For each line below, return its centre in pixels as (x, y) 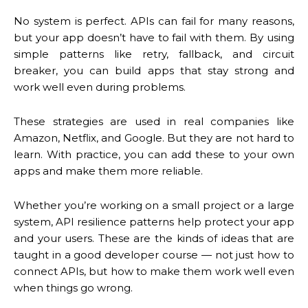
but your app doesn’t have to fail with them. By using (154, 37)
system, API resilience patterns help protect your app (154, 221)
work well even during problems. (100, 87)
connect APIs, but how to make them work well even (154, 271)
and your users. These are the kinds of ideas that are (154, 238)
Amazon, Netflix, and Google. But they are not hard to (154, 137)
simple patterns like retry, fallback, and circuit (154, 54)
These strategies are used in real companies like (154, 121)
